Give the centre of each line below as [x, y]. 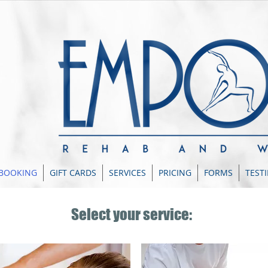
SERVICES [127, 173]
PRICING [175, 173]
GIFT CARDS [73, 173]
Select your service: [132, 214]
